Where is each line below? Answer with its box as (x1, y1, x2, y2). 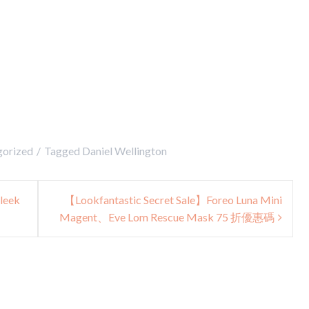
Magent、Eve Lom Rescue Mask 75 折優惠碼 (59, 210, 275, 223)
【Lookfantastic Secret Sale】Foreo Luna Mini (64, 192, 282, 206)
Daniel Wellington (82, 143, 167, 157)
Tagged (44, 143, 82, 157)
